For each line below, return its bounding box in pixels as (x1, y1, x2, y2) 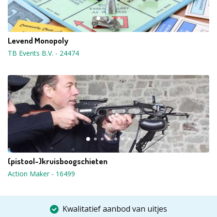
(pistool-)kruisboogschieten (8, 156, 108, 166)
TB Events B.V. (8, 48, 53, 58)
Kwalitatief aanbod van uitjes (62, 203, 167, 214)
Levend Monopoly (8, 35, 68, 46)
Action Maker (8, 169, 49, 178)
